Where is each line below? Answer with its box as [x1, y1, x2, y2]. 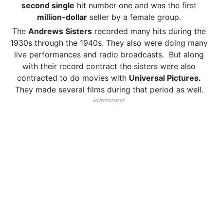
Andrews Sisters [28, 26, 92, 36]
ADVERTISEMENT [93, 98, 125, 103]
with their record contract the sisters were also [22, 61, 196, 71]
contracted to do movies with [17, 73, 129, 83]
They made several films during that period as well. [15, 85, 203, 94]
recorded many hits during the [92, 26, 206, 36]
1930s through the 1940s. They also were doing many [10, 38, 208, 48]
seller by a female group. [87, 12, 181, 22]
